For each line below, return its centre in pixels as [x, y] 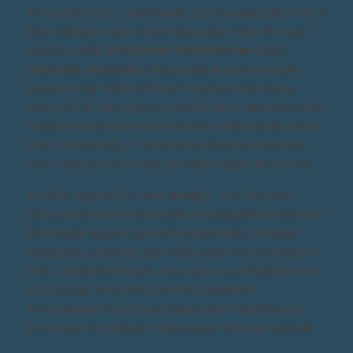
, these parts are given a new [220, 69]
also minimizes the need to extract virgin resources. [170, 163]
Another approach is [85, 195]
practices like [66, 50]
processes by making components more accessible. [171, 327]
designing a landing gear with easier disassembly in [172, 251]
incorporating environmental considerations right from [176, 214]
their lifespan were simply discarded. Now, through [168, 31]
